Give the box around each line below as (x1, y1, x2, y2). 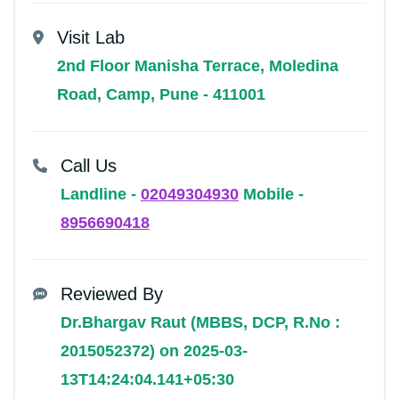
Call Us (61, 155, 117, 175)
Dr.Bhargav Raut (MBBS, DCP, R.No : (61, 313, 340, 331)
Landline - (61, 184, 141, 203)
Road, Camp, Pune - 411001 (57, 85, 265, 103)
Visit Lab (57, 27, 125, 47)
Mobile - (243, 184, 304, 203)
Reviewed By (61, 283, 163, 304)
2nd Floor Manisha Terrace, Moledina (57, 56, 338, 75)
